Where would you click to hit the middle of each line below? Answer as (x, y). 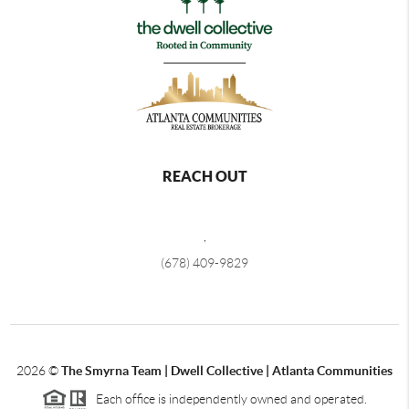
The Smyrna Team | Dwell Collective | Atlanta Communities (227, 371)
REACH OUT (204, 177)
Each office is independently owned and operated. (227, 399)
